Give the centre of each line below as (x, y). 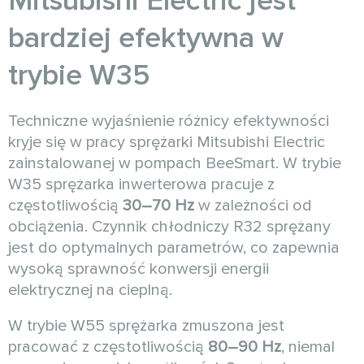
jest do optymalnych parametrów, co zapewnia (174, 247)
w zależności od (253, 205)
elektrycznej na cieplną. (90, 290)
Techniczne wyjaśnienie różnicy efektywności (169, 121)
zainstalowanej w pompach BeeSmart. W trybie (175, 163)
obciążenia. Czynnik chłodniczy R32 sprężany (169, 226)
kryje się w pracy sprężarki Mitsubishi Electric (167, 142)
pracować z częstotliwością (108, 347)
